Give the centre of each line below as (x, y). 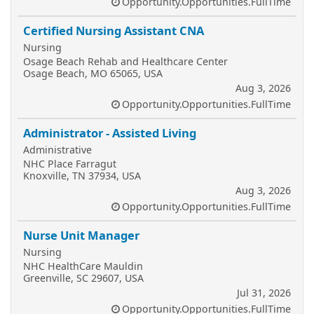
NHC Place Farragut (70, 164)
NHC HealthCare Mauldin (83, 266)
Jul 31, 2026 (264, 293)
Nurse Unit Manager (81, 235)
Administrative (57, 150)
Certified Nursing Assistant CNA (114, 30)
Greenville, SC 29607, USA (83, 278)
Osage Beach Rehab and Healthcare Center (125, 61)
